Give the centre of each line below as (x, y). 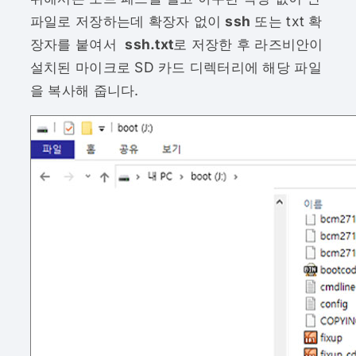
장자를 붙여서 (77, 44)
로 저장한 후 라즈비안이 (248, 44)
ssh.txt (149, 44)
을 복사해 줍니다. (84, 90)
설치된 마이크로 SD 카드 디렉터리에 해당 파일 (176, 67)
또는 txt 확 (286, 21)
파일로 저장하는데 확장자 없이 (128, 21)
